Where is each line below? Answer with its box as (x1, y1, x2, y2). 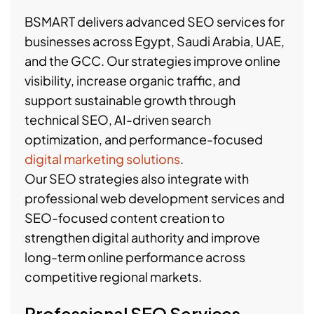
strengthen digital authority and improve (25, 229, 260, 245)
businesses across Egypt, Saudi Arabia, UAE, (25, 33, 285, 49)
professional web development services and (25, 190, 285, 206)
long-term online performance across (25, 249, 245, 265)
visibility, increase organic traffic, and (25, 72, 240, 88)
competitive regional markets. (25, 268, 202, 285)
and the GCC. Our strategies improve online (25, 53, 280, 69)
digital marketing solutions (25, 151, 180, 167)
